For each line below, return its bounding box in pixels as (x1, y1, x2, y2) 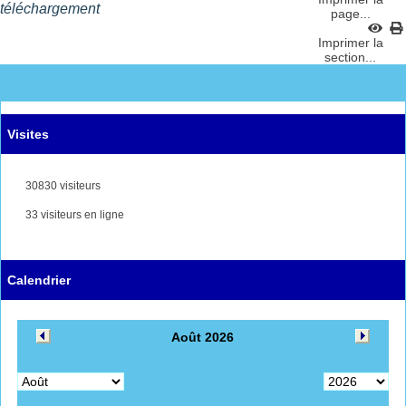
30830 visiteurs (23, 179, 101, 192)
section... (324, 49, 377, 64)
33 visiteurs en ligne (23, 208, 124, 221)
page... (331, 5, 371, 21)
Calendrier (7, 272, 71, 287)
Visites (7, 126, 49, 141)
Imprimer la (318, 34, 383, 50)
